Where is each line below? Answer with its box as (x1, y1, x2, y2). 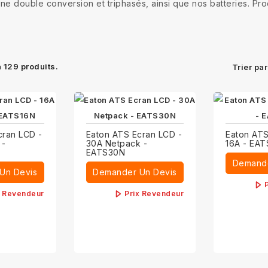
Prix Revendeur (124, 189, 184, 198)
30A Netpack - (86, 138, 148, 148)
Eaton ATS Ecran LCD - (86, 129, 182, 139)
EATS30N (86, 147, 126, 157)
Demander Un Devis (93, 167, 177, 177)
